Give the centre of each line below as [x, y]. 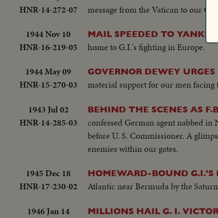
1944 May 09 [48, 72]
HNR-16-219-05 [48, 47]
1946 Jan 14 [48, 211]
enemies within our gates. [133, 148]
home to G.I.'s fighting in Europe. [146, 47]
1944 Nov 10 [48, 34]
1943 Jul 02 [48, 109]
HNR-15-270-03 [48, 85]
